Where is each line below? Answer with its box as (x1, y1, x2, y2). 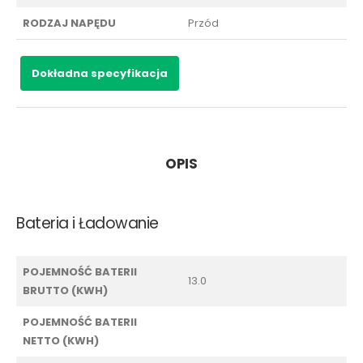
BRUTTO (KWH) (23, 282, 108, 298)
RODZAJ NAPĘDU (23, 15, 116, 31)
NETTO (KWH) (23, 332, 99, 348)
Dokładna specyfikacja (32, 65, 168, 81)
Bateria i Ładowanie (16, 211, 159, 234)
